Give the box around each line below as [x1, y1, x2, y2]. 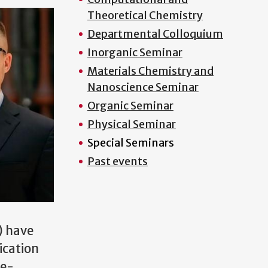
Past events [87, 154, 148, 168]
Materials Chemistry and [87, 64, 214, 78]
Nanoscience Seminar [87, 80, 199, 94]
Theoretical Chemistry [87, 8, 203, 22]
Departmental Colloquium [87, 27, 223, 41]
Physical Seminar [87, 117, 176, 131]
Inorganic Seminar [87, 45, 182, 59]
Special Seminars [87, 136, 174, 150]
